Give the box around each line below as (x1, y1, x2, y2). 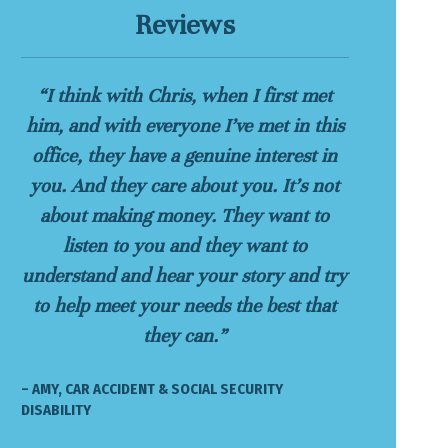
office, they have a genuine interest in (32, 143, 338, 168)
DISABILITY (20, 400, 91, 419)
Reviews (134, 7, 235, 42)
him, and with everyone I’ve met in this (25, 113, 344, 138)
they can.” (143, 323, 227, 348)
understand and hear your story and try (22, 263, 348, 288)
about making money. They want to (40, 203, 330, 228)
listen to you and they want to (62, 233, 307, 258)
